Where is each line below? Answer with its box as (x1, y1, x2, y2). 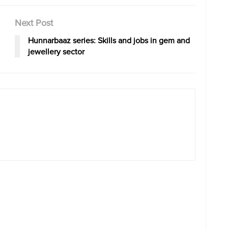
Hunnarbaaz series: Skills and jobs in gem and (28, 35, 190, 47)
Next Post (15, 16, 53, 30)
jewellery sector (28, 46, 84, 58)
